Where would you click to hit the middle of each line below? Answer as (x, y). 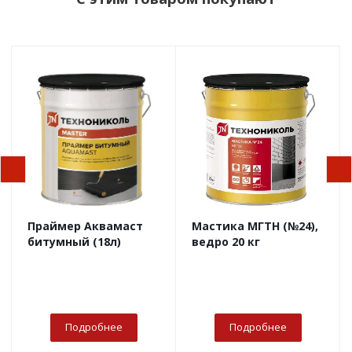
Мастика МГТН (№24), (255, 226)
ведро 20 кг (226, 242)
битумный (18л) (74, 242)
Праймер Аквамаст (85, 226)
